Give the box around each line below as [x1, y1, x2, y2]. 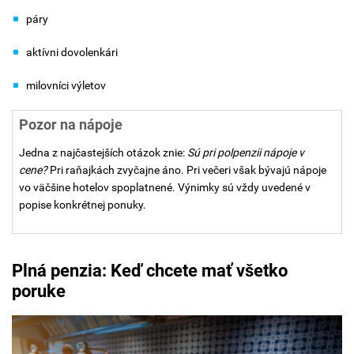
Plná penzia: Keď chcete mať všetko [12, 260, 288, 281]
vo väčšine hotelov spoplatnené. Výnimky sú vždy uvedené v [19, 180, 311, 194]
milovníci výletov [26, 78, 106, 92]
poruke [12, 281, 66, 301]
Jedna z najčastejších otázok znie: [19, 145, 187, 159]
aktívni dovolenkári [26, 45, 118, 58]
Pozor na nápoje [19, 115, 122, 133]
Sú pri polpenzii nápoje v [187, 145, 304, 159]
